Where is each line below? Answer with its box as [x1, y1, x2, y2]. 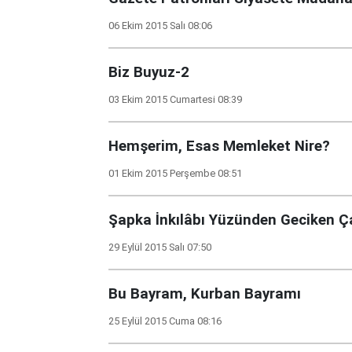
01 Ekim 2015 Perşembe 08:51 [108, 167, 242, 179]
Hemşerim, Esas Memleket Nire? [108, 137, 330, 155]
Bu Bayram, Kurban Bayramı [108, 285, 301, 302]
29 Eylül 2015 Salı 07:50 [108, 241, 211, 253]
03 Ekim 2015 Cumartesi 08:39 [108, 93, 242, 105]
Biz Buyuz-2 [108, 64, 189, 81]
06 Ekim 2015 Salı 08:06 [108, 20, 212, 31]
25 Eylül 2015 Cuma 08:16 [108, 315, 222, 327]
